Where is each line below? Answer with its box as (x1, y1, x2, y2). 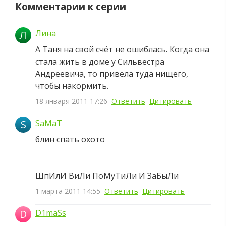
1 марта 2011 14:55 (35, 186, 100, 196)
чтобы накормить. (35, 80, 108, 91)
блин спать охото (35, 134, 105, 145)
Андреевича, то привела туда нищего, (35, 68, 188, 79)
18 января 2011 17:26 (35, 96, 107, 106)
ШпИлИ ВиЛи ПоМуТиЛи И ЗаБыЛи (35, 170, 179, 181)
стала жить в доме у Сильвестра (35, 56, 164, 67)
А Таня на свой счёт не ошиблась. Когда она (35, 44, 209, 55)
